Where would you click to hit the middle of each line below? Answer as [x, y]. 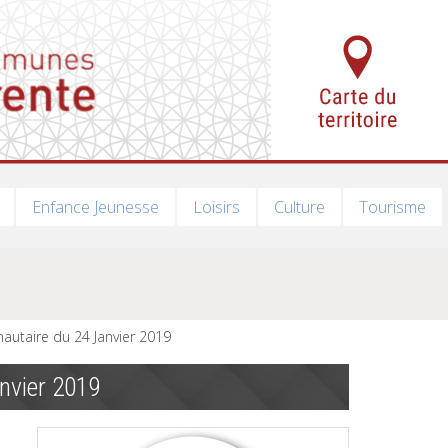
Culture [299, 207]
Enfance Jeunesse [95, 207]
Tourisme [392, 207]
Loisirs [216, 207]
